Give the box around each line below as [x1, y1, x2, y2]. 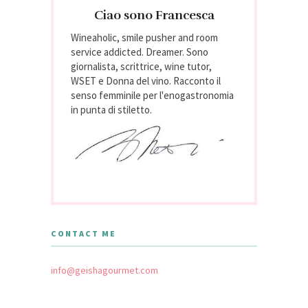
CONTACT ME [51, 228, 116, 239]
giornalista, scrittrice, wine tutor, [71, 59, 212, 73]
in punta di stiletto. [71, 102, 152, 116]
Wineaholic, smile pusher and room [71, 30, 218, 44]
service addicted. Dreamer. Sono [71, 45, 208, 58]
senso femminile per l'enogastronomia [71, 88, 234, 102]
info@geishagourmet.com [51, 263, 158, 276]
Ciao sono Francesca [93, 7, 214, 23]
